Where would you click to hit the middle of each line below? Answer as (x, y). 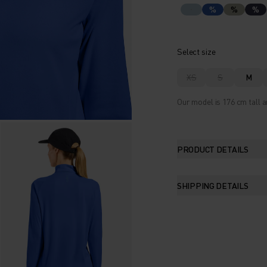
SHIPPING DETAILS (213, 185)
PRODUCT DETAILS (213, 149)
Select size (196, 51)
